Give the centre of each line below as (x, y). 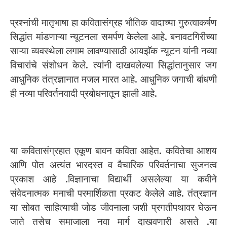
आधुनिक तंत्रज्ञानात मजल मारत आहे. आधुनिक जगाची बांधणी (113, 79)
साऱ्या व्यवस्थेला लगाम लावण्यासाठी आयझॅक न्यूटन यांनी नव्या (113, 51)
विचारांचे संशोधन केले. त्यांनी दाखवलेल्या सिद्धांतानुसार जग (113, 65)
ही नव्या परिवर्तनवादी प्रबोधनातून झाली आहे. (84, 93)
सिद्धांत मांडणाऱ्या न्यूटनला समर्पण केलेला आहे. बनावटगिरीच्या (113, 36)
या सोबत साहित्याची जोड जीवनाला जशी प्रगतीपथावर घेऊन (113, 207)
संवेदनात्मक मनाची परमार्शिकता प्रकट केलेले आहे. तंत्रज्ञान (113, 193)
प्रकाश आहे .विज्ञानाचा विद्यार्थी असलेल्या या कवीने (113, 179)
